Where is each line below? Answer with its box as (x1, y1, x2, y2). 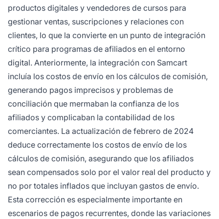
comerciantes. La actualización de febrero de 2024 (8, 126, 194, 136)
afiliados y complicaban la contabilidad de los (8, 112, 175, 123)
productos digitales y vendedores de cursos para (8, 3, 186, 13)
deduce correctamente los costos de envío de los (8, 140, 187, 150)
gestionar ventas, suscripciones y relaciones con (8, 17, 184, 27)
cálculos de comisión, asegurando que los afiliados (8, 153, 194, 164)
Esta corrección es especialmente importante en (8, 195, 182, 205)
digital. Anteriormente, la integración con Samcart (8, 58, 187, 68)
